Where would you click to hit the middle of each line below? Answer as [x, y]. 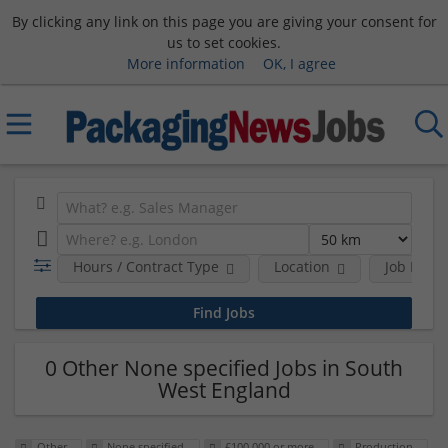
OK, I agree [299, 63]
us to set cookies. [224, 42]
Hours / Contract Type [145, 266]
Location [301, 266]
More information [185, 63]
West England [224, 389]
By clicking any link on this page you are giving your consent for [224, 21]
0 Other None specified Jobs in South [224, 367]
